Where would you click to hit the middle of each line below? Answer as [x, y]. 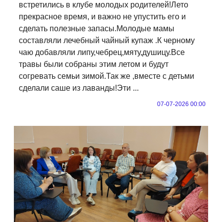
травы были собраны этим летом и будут [94, 64]
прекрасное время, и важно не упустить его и [102, 16]
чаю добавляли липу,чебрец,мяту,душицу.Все [102, 52]
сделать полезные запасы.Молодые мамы [97, 28]
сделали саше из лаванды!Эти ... [79, 88]
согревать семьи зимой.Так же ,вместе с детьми [107, 76]
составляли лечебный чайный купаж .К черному [107, 40]
